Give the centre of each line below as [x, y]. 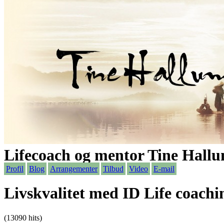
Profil [15, 169]
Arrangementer [74, 169]
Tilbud [113, 169]
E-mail [164, 169]
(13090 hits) [23, 217]
